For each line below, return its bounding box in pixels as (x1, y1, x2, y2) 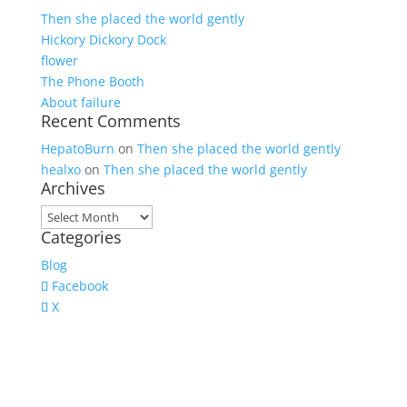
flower (40, 52, 78, 69)
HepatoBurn (40, 140, 114, 157)
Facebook (51, 277, 108, 294)
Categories (40, 226, 122, 248)
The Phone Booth (40, 73, 144, 90)
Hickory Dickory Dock (40, 31, 166, 48)
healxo (40, 161, 81, 178)
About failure (40, 94, 121, 111)
